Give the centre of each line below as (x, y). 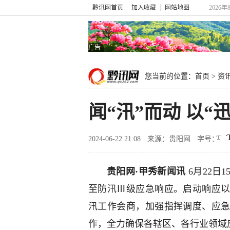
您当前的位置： (170, 76)
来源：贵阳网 (169, 139)
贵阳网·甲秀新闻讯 (146, 171)
